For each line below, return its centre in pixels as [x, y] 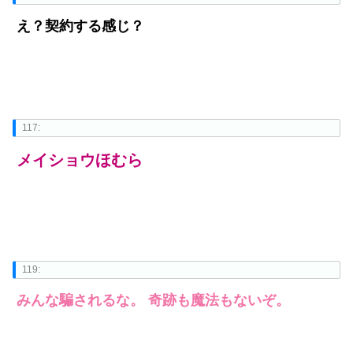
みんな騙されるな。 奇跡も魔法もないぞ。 [153, 301]
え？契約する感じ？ [80, 26]
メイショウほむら [80, 160]
